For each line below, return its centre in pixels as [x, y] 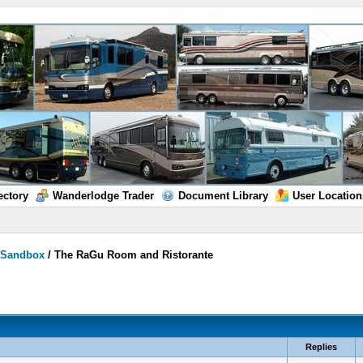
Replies [321, 347]
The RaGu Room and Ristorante [134, 255]
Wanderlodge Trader [103, 196]
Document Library [223, 196]
